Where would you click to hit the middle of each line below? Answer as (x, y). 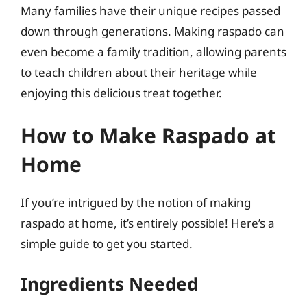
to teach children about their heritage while (139, 72)
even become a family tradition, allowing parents (153, 52)
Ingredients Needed (109, 284)
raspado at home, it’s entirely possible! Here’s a (148, 223)
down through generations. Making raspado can (152, 31)
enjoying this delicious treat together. (121, 93)
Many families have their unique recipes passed (150, 11)
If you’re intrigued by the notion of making (136, 202)
